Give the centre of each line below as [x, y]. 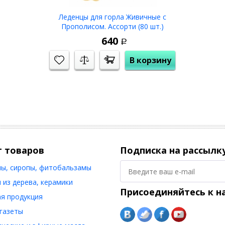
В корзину [150, 61]
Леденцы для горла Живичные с [113, 17]
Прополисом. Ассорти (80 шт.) [113, 27]
